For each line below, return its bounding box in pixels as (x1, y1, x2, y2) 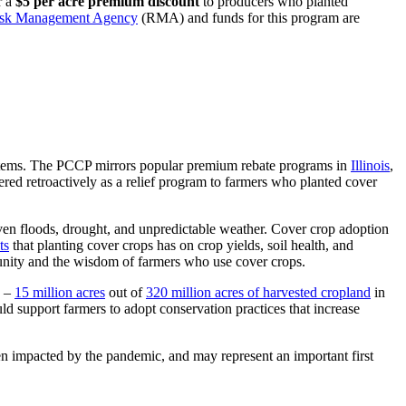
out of (105, 285, 146, 301)
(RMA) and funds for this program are (138, 9, 360, 25)
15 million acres (14, 285, 105, 301)
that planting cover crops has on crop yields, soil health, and (9, 237, 353, 254)
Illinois (351, 158, 390, 174)
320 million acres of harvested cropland (146, 285, 371, 301)
